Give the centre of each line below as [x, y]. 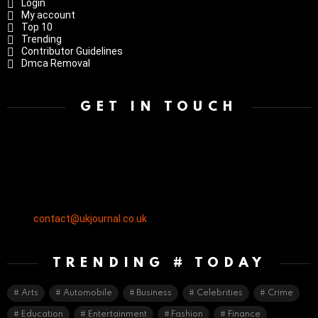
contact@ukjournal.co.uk [90, 219]
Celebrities [220, 293]
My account [48, 15]
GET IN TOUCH [159, 107]
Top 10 [37, 27]
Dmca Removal [56, 63]
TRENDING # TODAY [159, 263]
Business [154, 293]
